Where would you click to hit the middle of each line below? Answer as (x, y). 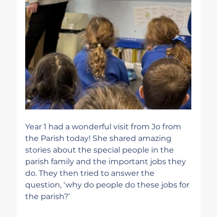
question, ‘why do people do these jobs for (108, 185)
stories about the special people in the (101, 150)
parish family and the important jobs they (107, 161)
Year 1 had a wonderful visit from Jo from (104, 126)
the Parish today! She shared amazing (100, 138)
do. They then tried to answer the (91, 173)
